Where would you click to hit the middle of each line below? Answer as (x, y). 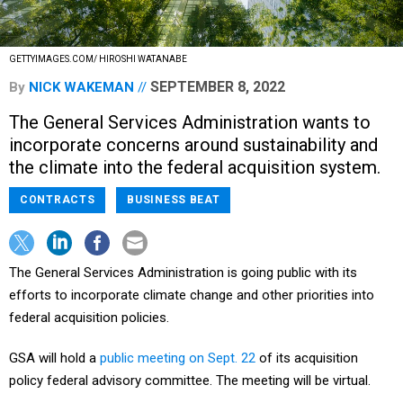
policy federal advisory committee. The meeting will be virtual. (190, 381)
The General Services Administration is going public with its (183, 273)
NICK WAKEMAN (81, 88)
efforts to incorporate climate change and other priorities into (192, 296)
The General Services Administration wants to (190, 123)
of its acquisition (307, 358)
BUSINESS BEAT (174, 200)
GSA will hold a (54, 358)
